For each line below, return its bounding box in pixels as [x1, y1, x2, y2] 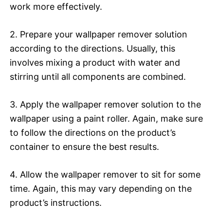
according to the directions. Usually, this [10, 43, 175, 54]
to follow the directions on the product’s [10, 127, 176, 138]
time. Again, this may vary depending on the [10, 183, 192, 194]
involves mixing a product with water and [10, 57, 180, 68]
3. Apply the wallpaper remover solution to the [10, 99, 201, 109]
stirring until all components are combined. [10, 71, 186, 82]
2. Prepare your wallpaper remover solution [10, 29, 187, 39]
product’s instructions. [10, 197, 102, 208]
